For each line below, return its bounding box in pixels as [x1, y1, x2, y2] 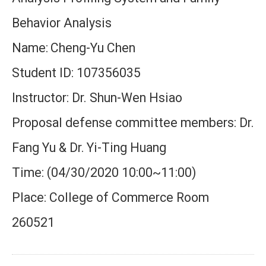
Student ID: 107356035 [12, 65, 141, 80]
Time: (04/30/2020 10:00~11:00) [12, 165, 196, 180]
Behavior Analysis [12, 15, 112, 30]
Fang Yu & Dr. [12, 140, 84, 155]
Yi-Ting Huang [87, 140, 166, 155]
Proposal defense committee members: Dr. [12, 115, 254, 130]
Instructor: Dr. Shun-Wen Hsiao [12, 90, 182, 105]
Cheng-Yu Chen [50, 40, 135, 55]
